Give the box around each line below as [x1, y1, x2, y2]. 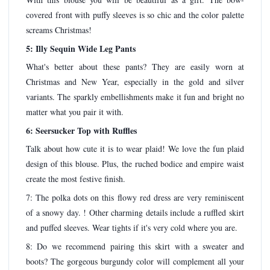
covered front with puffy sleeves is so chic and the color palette [26, 9, 244, 21]
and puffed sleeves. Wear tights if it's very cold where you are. [26, 222, 237, 234]
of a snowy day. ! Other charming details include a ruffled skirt [26, 207, 244, 219]
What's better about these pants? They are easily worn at [26, 61, 244, 73]
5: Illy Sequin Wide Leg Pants [26, 42, 136, 55]
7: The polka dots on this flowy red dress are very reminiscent [26, 192, 244, 204]
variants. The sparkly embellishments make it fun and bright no [26, 91, 244, 103]
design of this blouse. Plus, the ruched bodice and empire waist [26, 158, 244, 170]
